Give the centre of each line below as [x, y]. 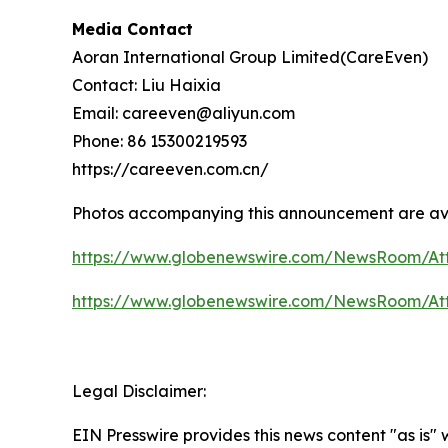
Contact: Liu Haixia [146, 84]
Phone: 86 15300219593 [159, 140]
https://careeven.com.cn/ [170, 168]
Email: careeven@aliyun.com [183, 112]
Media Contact [132, 28]
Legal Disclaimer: [139, 390]
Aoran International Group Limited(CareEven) [250, 56]
